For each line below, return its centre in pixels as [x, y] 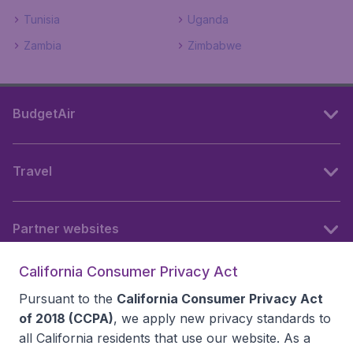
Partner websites [66, 229]
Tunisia [42, 19]
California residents [93, 338]
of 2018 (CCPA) [66, 318]
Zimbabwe [215, 45]
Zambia [43, 45]
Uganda [208, 19]
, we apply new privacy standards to [222, 318]
